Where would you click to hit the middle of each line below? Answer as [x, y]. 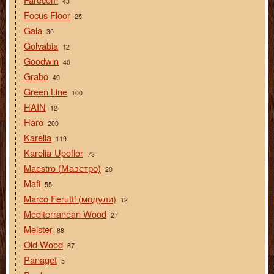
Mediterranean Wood [65, 213]
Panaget [40, 259]
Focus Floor [47, 15]
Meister [38, 229]
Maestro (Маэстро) [62, 168]
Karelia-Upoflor [54, 152]
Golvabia [41, 45]
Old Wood [43, 244]
